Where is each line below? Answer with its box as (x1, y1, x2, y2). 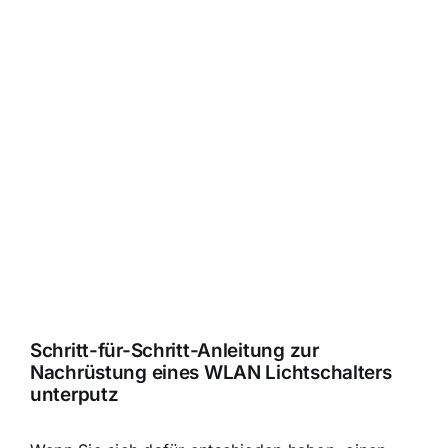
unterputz (30, 382, 119, 406)
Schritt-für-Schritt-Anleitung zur (30, 338, 319, 362)
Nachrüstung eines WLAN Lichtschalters (30, 360, 392, 384)
